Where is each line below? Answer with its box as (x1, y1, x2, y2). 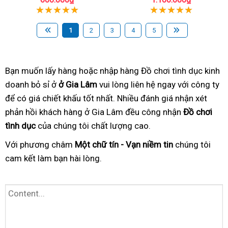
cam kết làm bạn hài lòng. (5, 153, 102, 164)
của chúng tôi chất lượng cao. (36, 121, 151, 131)
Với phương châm (5, 139, 75, 150)
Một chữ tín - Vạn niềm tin (75, 139, 173, 150)
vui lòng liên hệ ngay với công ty (97, 79, 219, 90)
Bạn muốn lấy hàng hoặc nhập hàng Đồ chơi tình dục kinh (5, 66, 220, 76)
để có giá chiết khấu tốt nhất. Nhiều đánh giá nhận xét (5, 93, 207, 104)
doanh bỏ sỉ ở (5, 79, 59, 90)
